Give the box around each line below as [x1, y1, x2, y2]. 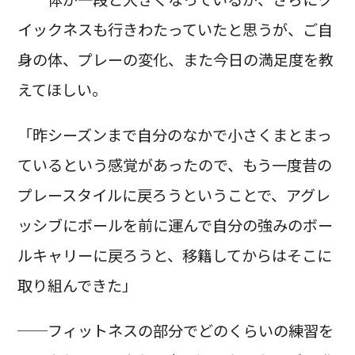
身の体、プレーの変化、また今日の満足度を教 [17, 48, 334, 71]
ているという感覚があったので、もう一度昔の [17, 154, 332, 177]
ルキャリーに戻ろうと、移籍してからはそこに [17, 244, 332, 267]
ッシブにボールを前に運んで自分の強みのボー [17, 214, 333, 237]
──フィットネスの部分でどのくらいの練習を [17, 319, 334, 342]
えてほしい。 [17, 78, 107, 101]
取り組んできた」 [17, 274, 137, 297]
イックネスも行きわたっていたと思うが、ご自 [17, 18, 333, 41]
